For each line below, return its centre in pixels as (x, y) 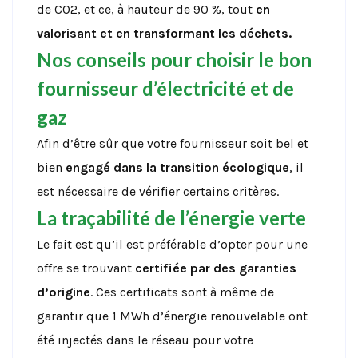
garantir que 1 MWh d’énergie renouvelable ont (172, 316)
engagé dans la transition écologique (177, 168)
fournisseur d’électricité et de (165, 89)
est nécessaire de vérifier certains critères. (158, 192)
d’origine (64, 292)
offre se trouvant (86, 268)
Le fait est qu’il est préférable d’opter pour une (172, 245)
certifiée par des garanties (216, 268)
